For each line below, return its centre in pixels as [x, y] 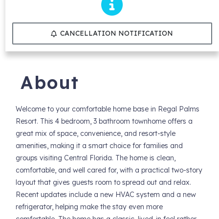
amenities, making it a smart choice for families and [99, 146]
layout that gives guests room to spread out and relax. [103, 182]
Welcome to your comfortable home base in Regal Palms [107, 109]
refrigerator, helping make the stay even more [89, 207]
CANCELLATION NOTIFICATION [117, 33]
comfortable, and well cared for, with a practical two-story [109, 170]
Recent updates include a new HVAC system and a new [106, 195]
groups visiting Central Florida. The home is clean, [95, 158]
